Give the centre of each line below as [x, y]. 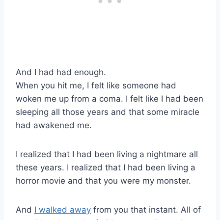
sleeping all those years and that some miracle [108, 112]
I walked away [63, 210]
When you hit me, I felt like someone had [96, 86]
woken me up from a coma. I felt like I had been [110, 99]
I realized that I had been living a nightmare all [107, 154]
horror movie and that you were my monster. [103, 181]
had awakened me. [54, 125]
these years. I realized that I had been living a [106, 168]
